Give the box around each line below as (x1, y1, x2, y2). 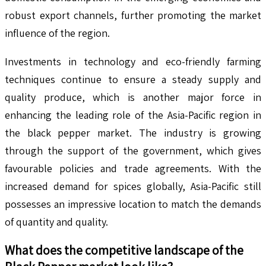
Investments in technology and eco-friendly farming (5, 55, 261, 69)
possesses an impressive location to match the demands (5, 197, 261, 211)
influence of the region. (5, 26, 110, 40)
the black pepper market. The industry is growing (5, 126, 261, 140)
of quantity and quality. (5, 215, 108, 229)
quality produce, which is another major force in (5, 90, 261, 104)
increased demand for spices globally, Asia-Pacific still (5, 179, 261, 194)
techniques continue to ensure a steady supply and (5, 72, 261, 87)
